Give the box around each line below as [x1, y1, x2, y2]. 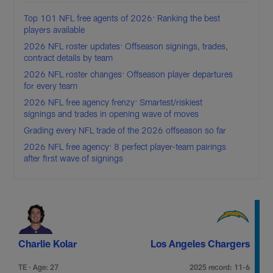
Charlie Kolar [18, 237, 77, 249]
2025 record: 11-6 [189, 262, 250, 271]
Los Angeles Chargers [150, 237, 250, 249]
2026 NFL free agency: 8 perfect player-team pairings [24, 141, 227, 152]
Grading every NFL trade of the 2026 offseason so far [24, 124, 227, 135]
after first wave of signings [24, 152, 124, 163]
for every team [24, 80, 78, 91]
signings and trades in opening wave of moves [24, 108, 199, 119]
